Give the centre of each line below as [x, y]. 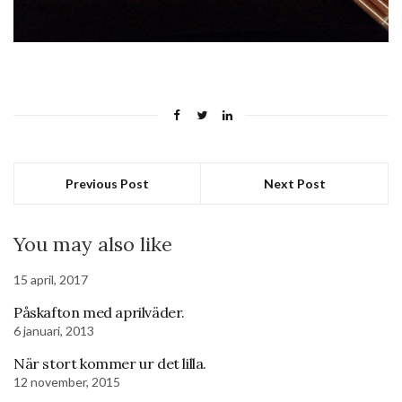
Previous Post [107, 184]
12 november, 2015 [67, 382]
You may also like [93, 244]
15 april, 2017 [51, 280]
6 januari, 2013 [54, 331]
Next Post [294, 184]
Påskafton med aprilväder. [99, 312]
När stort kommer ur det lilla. [110, 363]
